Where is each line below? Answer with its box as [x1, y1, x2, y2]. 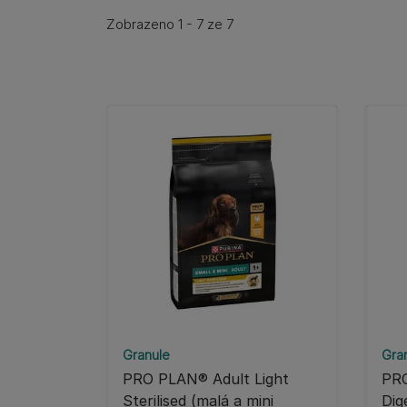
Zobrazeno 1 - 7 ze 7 [106, 15, 233, 33]
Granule [123, 346, 170, 362]
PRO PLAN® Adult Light [123, 369, 289, 388]
